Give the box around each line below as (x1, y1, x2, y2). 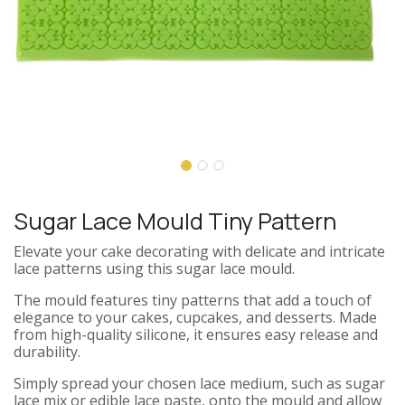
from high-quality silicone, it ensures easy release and (14, 324, 378, 344)
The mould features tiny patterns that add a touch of (14, 289, 372, 310)
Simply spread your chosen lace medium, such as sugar (14, 372, 385, 393)
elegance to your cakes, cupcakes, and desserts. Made (14, 306, 377, 327)
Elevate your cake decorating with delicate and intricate (14, 240, 385, 261)
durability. (14, 341, 80, 362)
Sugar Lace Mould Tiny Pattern (14, 204, 336, 237)
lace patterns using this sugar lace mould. (14, 258, 295, 278)
